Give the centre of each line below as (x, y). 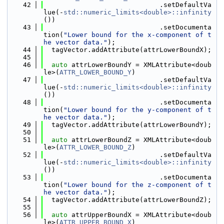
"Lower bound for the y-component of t (137, 110)
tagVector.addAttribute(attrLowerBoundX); (127, 50)
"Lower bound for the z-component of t (137, 185)
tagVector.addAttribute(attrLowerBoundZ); (127, 200)
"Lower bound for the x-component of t (137, 35)
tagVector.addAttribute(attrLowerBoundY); (127, 125)
